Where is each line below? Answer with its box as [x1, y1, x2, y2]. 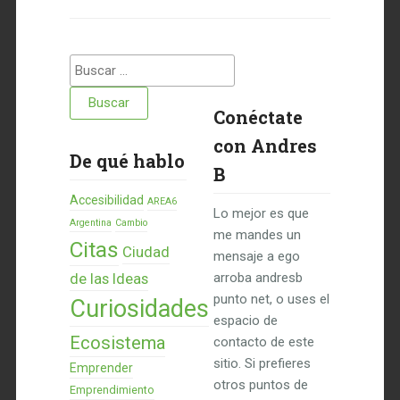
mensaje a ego [212, 248, 300, 264]
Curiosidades [69, 295, 209, 323]
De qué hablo [69, 149, 185, 172]
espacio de [212, 312, 278, 329]
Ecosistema [69, 332, 165, 354]
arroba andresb [212, 270, 303, 286]
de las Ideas [69, 270, 148, 287]
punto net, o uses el [212, 291, 329, 307]
